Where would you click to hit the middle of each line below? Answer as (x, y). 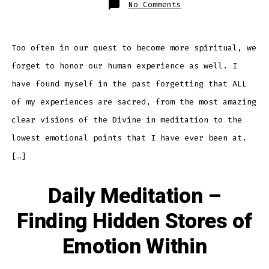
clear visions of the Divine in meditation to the (126, 120)
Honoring (200, 32)
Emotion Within (134, 247)
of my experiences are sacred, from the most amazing (134, 102)
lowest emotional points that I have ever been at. (129, 138)
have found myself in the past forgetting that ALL (129, 84)
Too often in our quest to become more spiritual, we (134, 48)
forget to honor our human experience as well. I (124, 66)
